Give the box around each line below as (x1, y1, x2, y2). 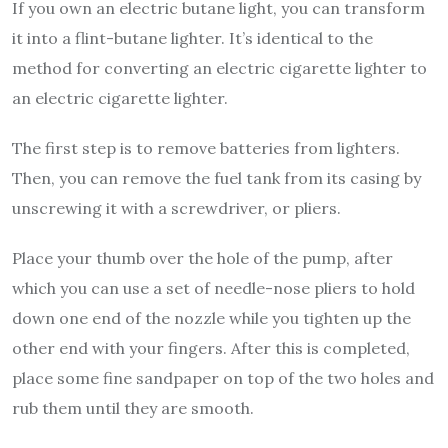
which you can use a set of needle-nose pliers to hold (12, 277, 415, 298)
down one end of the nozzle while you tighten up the (12, 307, 411, 328)
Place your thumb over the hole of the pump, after (12, 247, 393, 268)
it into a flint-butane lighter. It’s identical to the (12, 27, 373, 48)
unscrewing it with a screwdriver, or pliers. (12, 197, 341, 218)
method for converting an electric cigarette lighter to (12, 57, 427, 78)
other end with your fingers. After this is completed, (12, 337, 410, 358)
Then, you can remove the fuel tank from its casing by (12, 167, 421, 188)
